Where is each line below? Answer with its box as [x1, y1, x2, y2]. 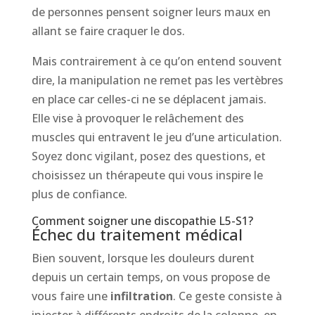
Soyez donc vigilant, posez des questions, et [31, 148, 266, 164]
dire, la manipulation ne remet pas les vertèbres [31, 72, 283, 88]
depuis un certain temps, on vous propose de [31, 269, 270, 285]
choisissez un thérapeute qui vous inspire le [31, 167, 263, 183]
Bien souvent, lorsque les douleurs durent [31, 250, 255, 266]
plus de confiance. [31, 186, 127, 202]
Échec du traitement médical [31, 223, 243, 245]
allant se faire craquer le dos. [31, 22, 185, 39]
